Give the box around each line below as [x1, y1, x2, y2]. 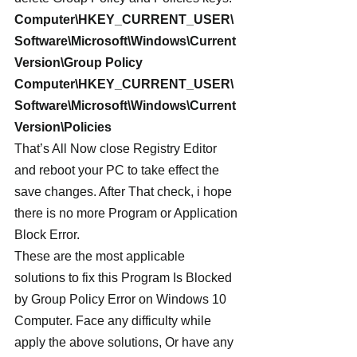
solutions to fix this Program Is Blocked [14, 271, 235, 284]
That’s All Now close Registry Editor [14, 142, 220, 155]
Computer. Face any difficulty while [14, 314, 214, 328]
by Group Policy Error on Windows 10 [14, 292, 229, 306]
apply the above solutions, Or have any [14, 335, 237, 349]
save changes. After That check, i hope [14, 185, 235, 198]
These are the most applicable [14, 249, 188, 263]
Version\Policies [14, 120, 112, 134]
